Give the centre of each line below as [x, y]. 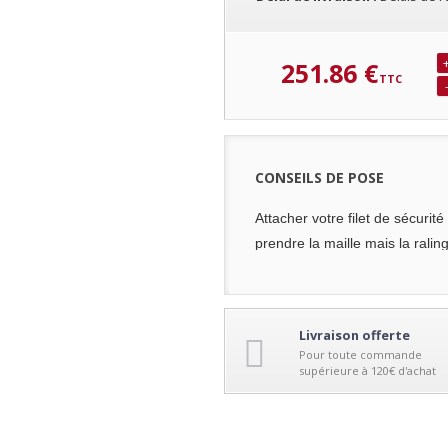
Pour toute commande [360, 354]
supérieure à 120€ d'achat [367, 370]
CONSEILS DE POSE [319, 177]
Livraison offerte [354, 334]
